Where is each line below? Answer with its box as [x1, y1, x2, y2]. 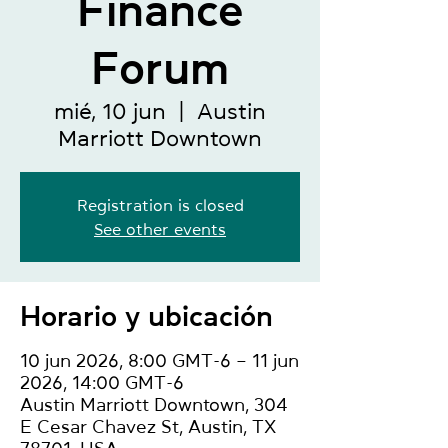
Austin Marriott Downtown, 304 [20, 396, 288, 414]
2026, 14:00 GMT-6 [20, 374, 184, 392]
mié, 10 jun [54, 100, 166, 122]
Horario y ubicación [20, 302, 273, 330]
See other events [94, 221, 226, 237]
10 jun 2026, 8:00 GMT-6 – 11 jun [20, 352, 299, 370]
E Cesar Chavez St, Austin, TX [20, 418, 276, 436]
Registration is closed [76, 197, 244, 213]
